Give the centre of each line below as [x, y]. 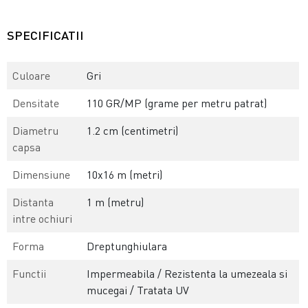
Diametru [36, 131]
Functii [30, 274]
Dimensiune [42, 175]
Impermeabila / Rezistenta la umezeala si [187, 274]
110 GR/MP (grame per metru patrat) [177, 103]
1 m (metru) [115, 202]
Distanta [33, 202]
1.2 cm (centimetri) [133, 131]
